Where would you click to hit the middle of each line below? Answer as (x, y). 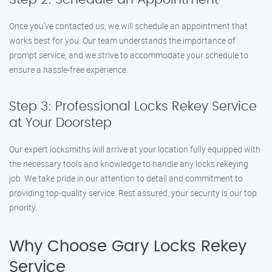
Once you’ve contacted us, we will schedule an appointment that (128, 26)
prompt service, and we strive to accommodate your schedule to (129, 55)
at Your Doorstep (60, 123)
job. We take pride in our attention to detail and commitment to (126, 178)
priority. (23, 207)
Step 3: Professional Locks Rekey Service (133, 107)
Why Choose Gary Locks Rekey (128, 246)
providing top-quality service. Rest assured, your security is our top (133, 193)
